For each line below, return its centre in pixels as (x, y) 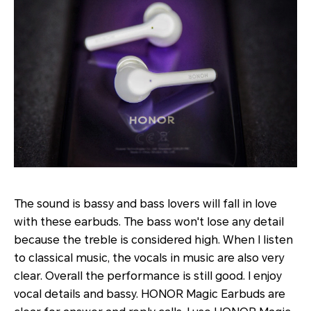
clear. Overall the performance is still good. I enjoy (148, 276)
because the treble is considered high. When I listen (153, 239)
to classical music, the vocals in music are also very (149, 258)
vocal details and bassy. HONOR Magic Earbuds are (150, 294)
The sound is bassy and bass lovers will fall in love (145, 203)
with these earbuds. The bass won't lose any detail (149, 221)
